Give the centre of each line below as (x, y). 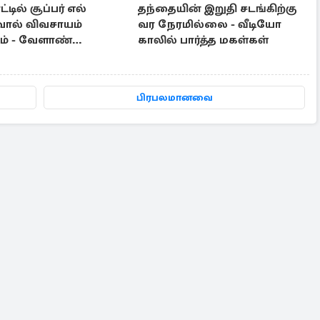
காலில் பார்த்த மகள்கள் (204, 40)
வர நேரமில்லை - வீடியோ (210, 25)
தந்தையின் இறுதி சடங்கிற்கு (217, 9)
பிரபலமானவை (174, 98)
